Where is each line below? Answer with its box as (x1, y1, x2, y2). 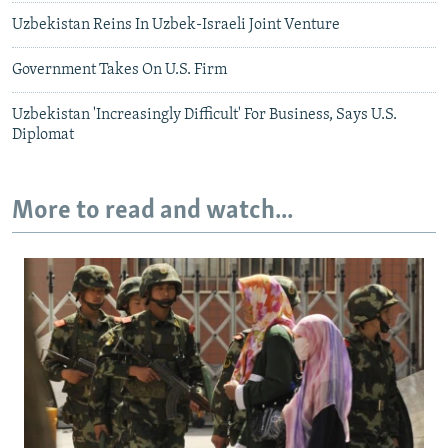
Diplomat (12, 126, 74, 143)
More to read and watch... (12, 197, 293, 225)
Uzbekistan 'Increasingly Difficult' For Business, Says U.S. (12, 106, 397, 123)
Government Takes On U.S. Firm (12, 61, 227, 78)
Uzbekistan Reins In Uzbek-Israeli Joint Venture (12, 16, 340, 33)
